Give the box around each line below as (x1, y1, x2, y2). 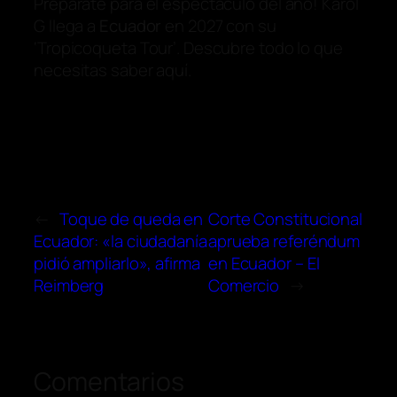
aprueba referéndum (207, 229, 361, 253)
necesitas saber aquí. (34, 58, 191, 82)
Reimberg (34, 273, 105, 297)
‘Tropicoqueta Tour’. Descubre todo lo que (34, 35, 343, 59)
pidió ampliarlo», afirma (34, 251, 200, 275)
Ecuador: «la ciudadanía (34, 229, 207, 253)
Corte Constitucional (207, 206, 362, 230)
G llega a (34, 13, 100, 37)
